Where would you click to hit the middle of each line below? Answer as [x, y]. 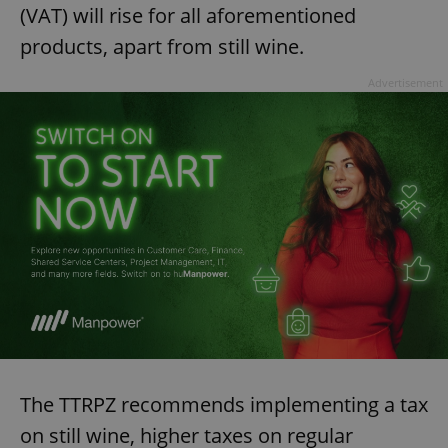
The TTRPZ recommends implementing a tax [224, 405]
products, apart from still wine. [162, 47]
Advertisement [405, 83]
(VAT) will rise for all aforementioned [188, 16]
